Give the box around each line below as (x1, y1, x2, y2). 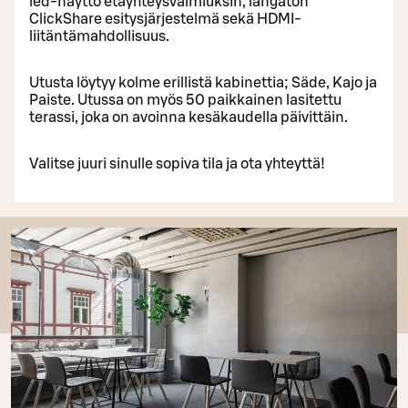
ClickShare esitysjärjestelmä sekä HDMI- (29, 11, 301, 26)
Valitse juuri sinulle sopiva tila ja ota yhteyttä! (29, 156, 325, 171)
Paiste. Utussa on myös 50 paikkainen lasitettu (29, 92, 342, 107)
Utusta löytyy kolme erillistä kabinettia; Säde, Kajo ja (29, 75, 377, 90)
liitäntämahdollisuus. (29, 28, 169, 44)
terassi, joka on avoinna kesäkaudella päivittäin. (29, 109, 348, 125)
